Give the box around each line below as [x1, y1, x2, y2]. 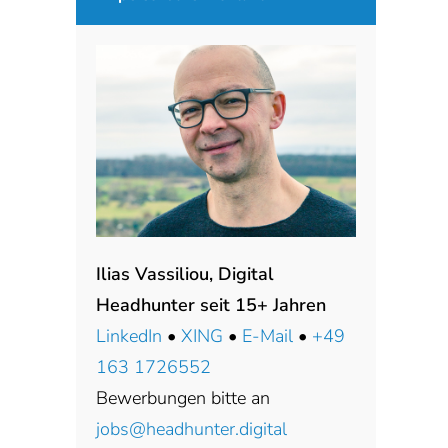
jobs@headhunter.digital [96, 417, 287, 442]
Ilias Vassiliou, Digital [96, 262, 274, 287]
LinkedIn [96, 324, 162, 349]
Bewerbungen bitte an [96, 386, 270, 411]
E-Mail [242, 324, 293, 349]
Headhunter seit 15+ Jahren [96, 293, 326, 318]
